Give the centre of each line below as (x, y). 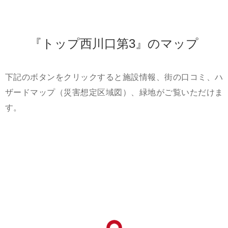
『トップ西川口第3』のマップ (114, 43)
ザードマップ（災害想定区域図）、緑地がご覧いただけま (114, 92)
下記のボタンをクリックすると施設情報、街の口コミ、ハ (114, 77)
